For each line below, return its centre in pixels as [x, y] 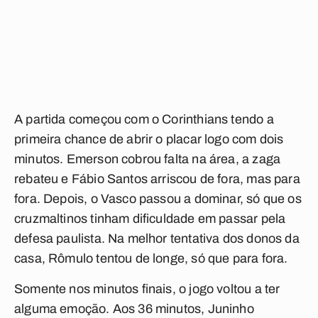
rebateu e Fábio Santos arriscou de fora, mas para [157, 179]
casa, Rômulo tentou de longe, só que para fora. [151, 258]
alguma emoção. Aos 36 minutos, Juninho [134, 309]
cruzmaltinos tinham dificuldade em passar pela [150, 219]
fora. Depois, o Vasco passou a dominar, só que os [158, 199]
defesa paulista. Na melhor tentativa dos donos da [157, 238]
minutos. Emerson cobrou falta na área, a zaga [148, 159]
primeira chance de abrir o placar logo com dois [149, 139]
